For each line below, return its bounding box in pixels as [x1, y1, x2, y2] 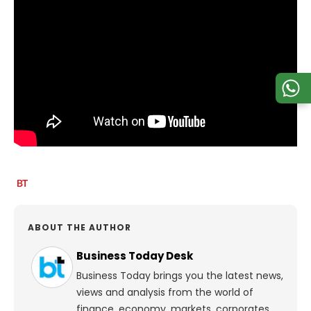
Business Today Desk [76, 248, 193, 263]
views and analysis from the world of [76, 285, 253, 299]
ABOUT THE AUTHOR [28, 221, 131, 233]
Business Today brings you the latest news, [76, 268, 283, 283]
